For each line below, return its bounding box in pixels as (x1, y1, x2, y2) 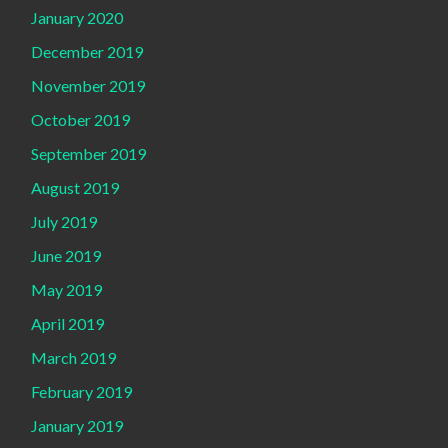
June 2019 (31, 246, 101, 266)
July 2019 (31, 212, 97, 232)
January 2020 (31, 8, 123, 28)
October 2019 (31, 110, 130, 130)
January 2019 (31, 416, 123, 436)
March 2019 (31, 348, 116, 368)
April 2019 (31, 314, 104, 334)
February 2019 (31, 382, 132, 402)
